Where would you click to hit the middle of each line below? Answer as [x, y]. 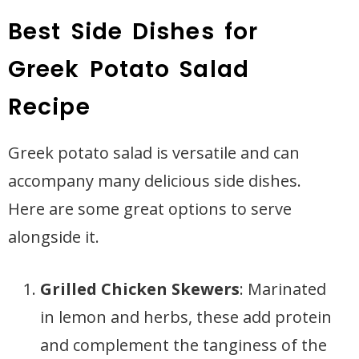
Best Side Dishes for [133, 32]
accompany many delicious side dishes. [155, 181]
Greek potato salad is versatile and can [154, 153]
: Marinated [283, 289]
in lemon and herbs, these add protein [186, 317]
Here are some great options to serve [150, 209]
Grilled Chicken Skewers [140, 289]
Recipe [49, 107]
